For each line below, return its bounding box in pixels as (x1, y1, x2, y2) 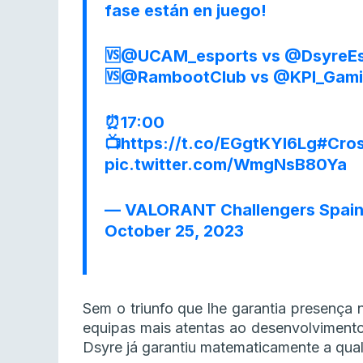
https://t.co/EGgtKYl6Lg (121, 134, 317, 154)
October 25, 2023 (105, 221, 244, 241)
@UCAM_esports (121, 46, 258, 66)
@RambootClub (121, 67, 246, 88)
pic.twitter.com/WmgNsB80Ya (105, 155, 347, 175)
